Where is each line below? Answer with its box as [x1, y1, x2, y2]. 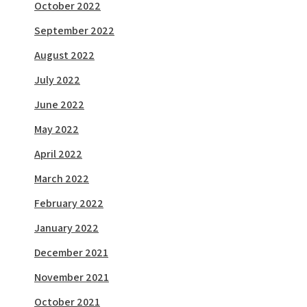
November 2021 [34, 270, 109, 284]
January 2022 [34, 221, 99, 235]
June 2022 [34, 97, 84, 112]
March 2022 [34, 171, 89, 186]
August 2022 [34, 48, 95, 62]
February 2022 [34, 196, 103, 210]
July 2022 [34, 73, 80, 87]
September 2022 [34, 23, 114, 38]
